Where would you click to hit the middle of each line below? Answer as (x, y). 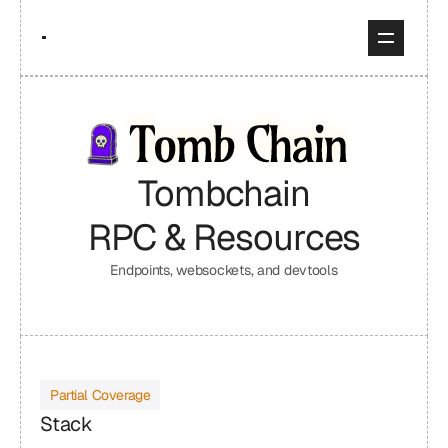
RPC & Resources (224, 237)
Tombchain (224, 193)
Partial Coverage (100, 395)
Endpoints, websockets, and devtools (224, 270)
